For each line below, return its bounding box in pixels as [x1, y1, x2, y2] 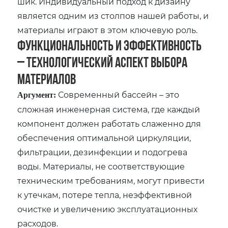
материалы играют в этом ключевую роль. [17, 24, 198, 35]
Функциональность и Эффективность [17, 37, 202, 53]
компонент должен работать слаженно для [17, 118, 202, 129]
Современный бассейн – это [56, 89, 180, 100]
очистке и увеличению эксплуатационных [17, 203, 198, 214]
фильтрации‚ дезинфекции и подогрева [17, 146, 188, 157]
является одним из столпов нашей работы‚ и [17, 10, 209, 21]
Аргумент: [17, 90, 56, 99]
